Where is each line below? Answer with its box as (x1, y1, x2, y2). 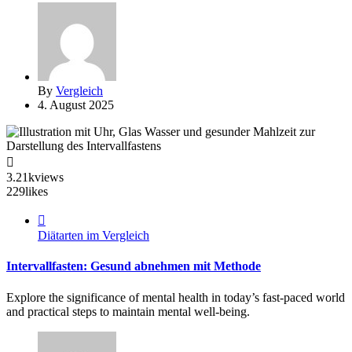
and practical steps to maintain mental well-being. (6, 304, 250, 318)
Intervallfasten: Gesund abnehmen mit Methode (6, 259, 261, 273)
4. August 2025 (38, 98, 114, 112)
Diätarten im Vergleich (38, 229, 149, 243)
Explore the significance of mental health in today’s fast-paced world (6, 290, 345, 304)
